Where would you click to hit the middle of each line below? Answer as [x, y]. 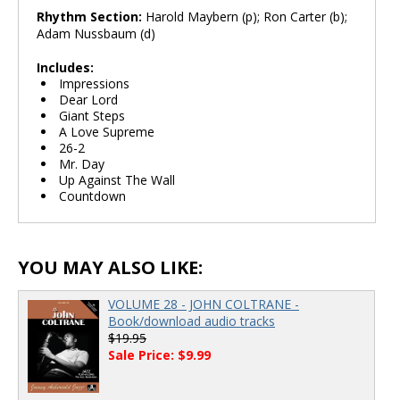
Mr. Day [82, 164]
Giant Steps [92, 116]
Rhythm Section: [91, 17]
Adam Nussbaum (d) [96, 33]
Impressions [94, 83]
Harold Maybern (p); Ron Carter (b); [246, 17]
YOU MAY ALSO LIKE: [110, 267]
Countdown [92, 196]
